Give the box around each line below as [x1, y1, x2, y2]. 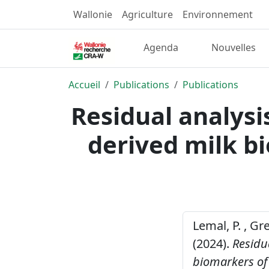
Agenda [144, 41, 179, 55]
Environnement [183, 8, 253, 21]
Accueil [68, 77, 100, 91]
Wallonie [73, 8, 112, 21]
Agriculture [122, 8, 173, 21]
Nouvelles [211, 41, 256, 55]
